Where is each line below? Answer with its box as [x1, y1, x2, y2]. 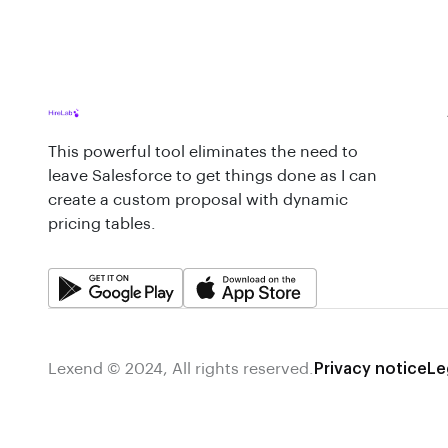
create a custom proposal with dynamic [48, 192, 348, 208]
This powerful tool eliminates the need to [48, 144, 358, 160]
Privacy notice [314, 361, 427, 377]
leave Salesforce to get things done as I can [48, 168, 377, 184]
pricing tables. [48, 216, 156, 232]
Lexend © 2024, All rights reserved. [48, 361, 314, 377]
